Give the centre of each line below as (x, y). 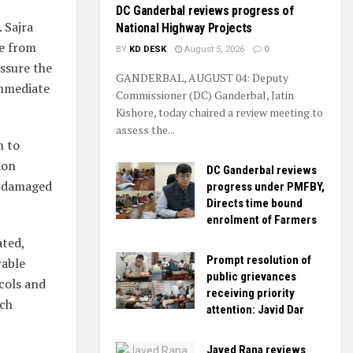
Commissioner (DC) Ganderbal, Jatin (205, 95)
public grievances (251, 277)
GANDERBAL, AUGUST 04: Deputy (202, 78)
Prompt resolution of (259, 260)
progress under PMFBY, (266, 187)
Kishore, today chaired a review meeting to (219, 112)
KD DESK (148, 49)
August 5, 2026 (213, 49)
